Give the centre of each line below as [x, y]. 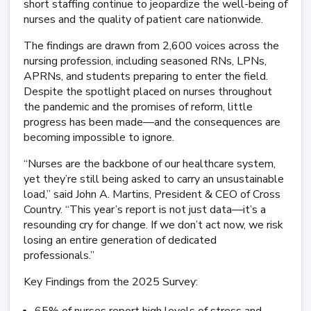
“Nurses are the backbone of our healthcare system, [150, 164]
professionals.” [59, 255]
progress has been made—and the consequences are [152, 122]
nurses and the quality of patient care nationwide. [143, 19]
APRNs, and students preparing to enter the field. [146, 76]
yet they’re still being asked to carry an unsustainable [154, 179]
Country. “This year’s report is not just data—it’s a [145, 210]
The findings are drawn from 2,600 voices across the [151, 46]
